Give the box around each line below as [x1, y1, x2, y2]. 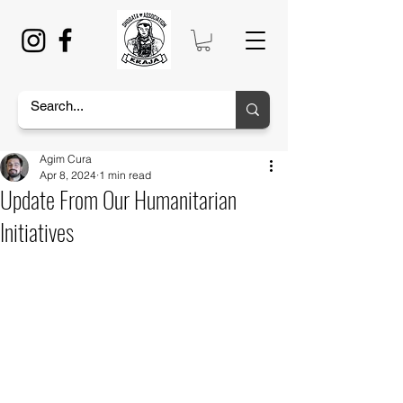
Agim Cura [40, 151, 92, 166]
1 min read [99, 167, 151, 182]
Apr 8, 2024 [40, 167, 96, 182]
